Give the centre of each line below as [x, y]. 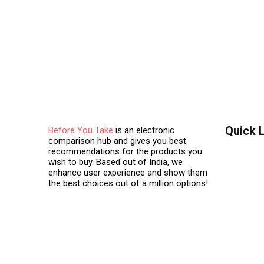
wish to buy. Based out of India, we [115, 162]
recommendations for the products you [125, 151]
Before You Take [81, 130]
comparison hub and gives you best [117, 141]
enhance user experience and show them [128, 173]
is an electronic [144, 130]
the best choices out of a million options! [128, 183]
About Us [243, 175]
